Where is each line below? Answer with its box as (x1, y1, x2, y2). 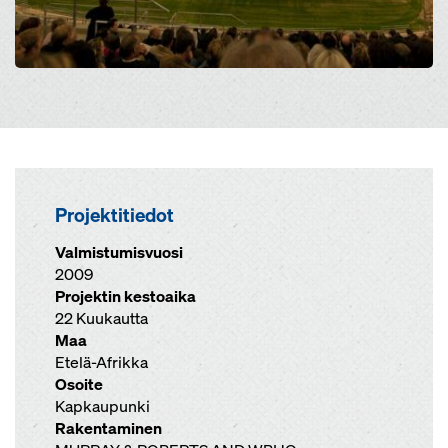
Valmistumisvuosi (55, 242, 183, 263)
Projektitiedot (55, 203, 174, 227)
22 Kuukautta (55, 308, 148, 329)
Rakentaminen (55, 418, 162, 439)
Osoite (55, 374, 103, 395)
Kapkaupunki (55, 396, 150, 417)
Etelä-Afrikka (55, 352, 148, 373)
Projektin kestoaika (55, 286, 196, 307)
